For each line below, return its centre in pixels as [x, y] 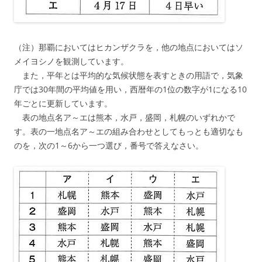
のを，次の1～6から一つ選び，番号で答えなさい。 [109, 145]
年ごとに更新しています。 [63, 103]
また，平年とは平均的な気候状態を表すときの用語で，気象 [129, 75]
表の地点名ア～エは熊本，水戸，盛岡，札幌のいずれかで [125, 117]
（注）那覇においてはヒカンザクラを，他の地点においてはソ [129, 47]
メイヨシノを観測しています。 [71, 61]
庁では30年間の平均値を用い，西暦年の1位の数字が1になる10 [130, 89]
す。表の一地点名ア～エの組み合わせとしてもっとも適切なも [129, 131]
